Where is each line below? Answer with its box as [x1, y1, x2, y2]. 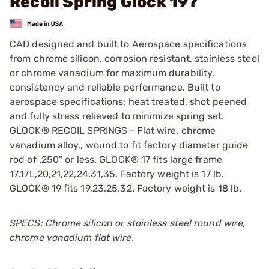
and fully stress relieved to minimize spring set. [10, 110, 224, 122]
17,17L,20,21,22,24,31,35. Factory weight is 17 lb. [10, 168, 225, 180]
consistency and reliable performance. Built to [10, 81, 220, 93]
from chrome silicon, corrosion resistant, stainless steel [10, 52, 259, 64]
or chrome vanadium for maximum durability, [10, 67, 215, 79]
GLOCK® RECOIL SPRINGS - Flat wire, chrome [10, 124, 216, 136]
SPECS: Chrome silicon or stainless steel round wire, [10, 217, 246, 229]
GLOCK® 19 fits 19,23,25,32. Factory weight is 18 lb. [10, 182, 242, 194]
